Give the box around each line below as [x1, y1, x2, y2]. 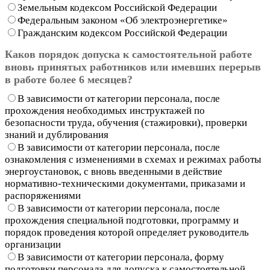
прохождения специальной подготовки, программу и [5, 214, 239, 226]
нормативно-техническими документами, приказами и [5, 177, 245, 189]
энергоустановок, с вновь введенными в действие [5, 165, 222, 177]
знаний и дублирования [5, 128, 108, 140]
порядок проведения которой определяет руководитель [5, 226, 249, 238]
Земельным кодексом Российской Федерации [17, 1, 217, 13]
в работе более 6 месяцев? [5, 73, 133, 86]
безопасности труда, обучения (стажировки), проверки [5, 116, 247, 128]
